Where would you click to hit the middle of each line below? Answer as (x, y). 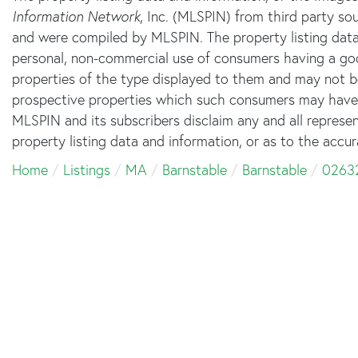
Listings (87, 169)
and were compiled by (80, 37)
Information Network (76, 16)
